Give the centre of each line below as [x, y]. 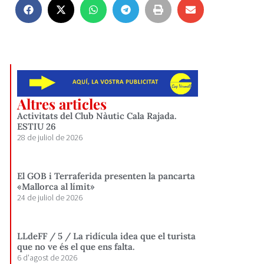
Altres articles [62, 103]
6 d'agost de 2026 [47, 257]
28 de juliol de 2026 [50, 137]
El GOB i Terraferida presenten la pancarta [106, 176]
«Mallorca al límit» [56, 186]
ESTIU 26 [37, 126]
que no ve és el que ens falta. [76, 246]
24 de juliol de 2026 [50, 197]
